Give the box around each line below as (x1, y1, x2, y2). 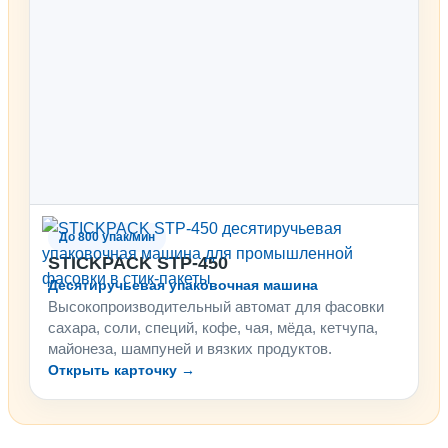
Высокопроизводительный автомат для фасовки (48, 298, 384, 316)
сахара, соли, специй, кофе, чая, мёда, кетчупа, (48, 319, 378, 337)
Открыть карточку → (48, 362, 195, 379)
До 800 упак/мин (59, 230, 155, 245)
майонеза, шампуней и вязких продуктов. (48, 340, 332, 358)
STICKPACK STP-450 (48, 253, 228, 274)
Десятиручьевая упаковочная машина (48, 277, 318, 294)
